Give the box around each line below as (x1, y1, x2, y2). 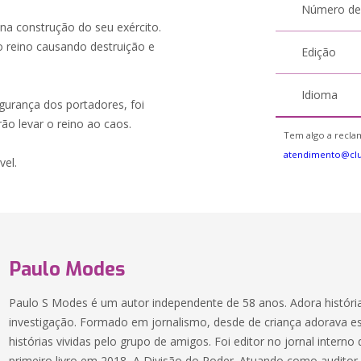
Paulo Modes (9, 256, 126, 282)
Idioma (301, 87, 338, 102)
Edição (301, 44, 337, 60)
